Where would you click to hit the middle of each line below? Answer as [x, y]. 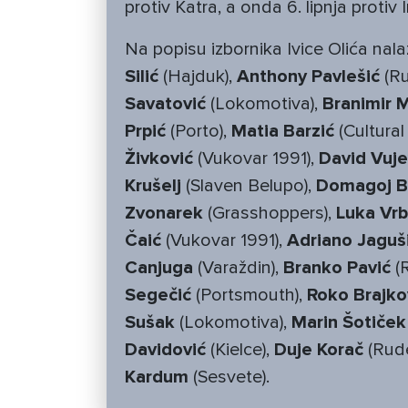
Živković [159, 159]
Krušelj [153, 186]
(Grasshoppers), [270, 214]
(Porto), [199, 132]
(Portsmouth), [249, 296]
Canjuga [159, 268]
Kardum [157, 377]
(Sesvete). [229, 377]
